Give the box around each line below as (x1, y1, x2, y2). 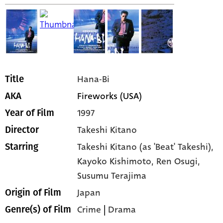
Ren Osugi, (156, 155, 201, 168)
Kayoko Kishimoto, (77, 155, 157, 168)
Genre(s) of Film (5, 204, 71, 216)
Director (5, 124, 39, 136)
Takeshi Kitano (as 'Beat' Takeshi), (77, 140, 214, 154)
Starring (5, 141, 38, 153)
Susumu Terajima (77, 169, 147, 183)
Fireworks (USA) (77, 90, 142, 103)
